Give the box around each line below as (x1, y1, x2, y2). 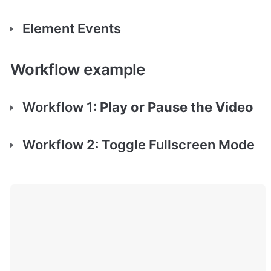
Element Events (22, 20, 121, 36)
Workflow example (10, 59, 145, 79)
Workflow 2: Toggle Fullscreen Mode (22, 137, 255, 153)
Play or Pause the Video (100, 99, 253, 116)
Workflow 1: (22, 99, 100, 116)
